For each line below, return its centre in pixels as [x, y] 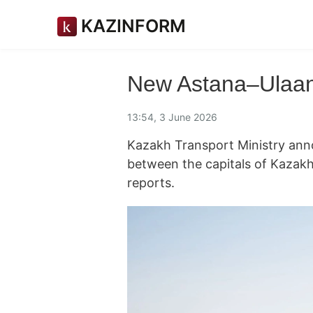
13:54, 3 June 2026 [172, 117]
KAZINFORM [133, 26]
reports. [151, 183]
